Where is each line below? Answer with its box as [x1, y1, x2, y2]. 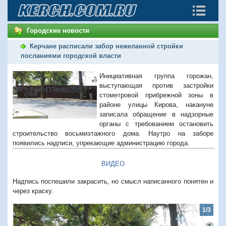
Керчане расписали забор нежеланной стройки [30, 42, 183, 50]
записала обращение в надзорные [99, 110, 213, 118]
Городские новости [27, 27, 89, 34]
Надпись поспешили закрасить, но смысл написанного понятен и [13, 177, 213, 185]
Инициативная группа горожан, [99, 72, 213, 80]
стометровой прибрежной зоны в [99, 91, 213, 99]
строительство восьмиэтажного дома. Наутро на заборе [13, 129, 213, 137]
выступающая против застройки [99, 81, 213, 89]
